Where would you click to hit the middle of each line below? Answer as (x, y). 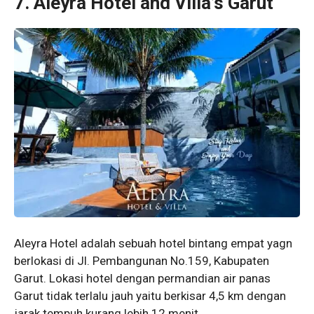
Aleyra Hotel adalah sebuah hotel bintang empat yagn (153, 244)
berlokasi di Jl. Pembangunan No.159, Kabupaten (142, 261)
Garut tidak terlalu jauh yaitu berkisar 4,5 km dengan (150, 296)
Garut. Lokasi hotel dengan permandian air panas (142, 279)
